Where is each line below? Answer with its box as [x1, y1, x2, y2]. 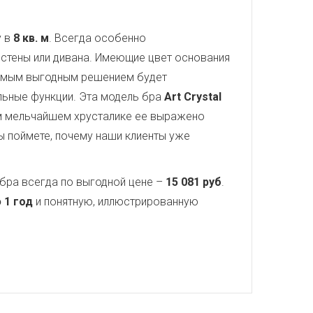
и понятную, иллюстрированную [33, 195, 198, 208]
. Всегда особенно [49, 31, 146, 45]
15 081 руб [166, 175, 221, 189]
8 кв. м [13, 31, 49, 45]
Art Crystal [164, 90, 221, 103]
